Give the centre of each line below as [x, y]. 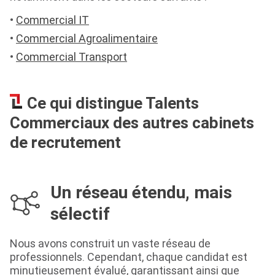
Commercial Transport [72, 57]
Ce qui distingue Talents [113, 103]
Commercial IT [52, 20]
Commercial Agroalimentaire [87, 39]
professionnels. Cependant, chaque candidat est [129, 257]
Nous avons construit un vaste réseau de [110, 244]
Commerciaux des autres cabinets [132, 123]
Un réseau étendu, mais [141, 192]
